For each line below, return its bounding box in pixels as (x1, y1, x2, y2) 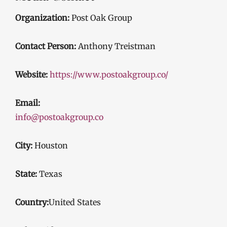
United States (49, 197, 101, 207)
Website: (15, 69, 48, 80)
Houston (32, 140, 68, 150)
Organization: (15, 12, 69, 23)
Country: (15, 197, 49, 207)
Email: (15, 97, 40, 108)
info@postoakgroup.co (15, 111, 103, 122)
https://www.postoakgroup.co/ (50, 69, 168, 80)
